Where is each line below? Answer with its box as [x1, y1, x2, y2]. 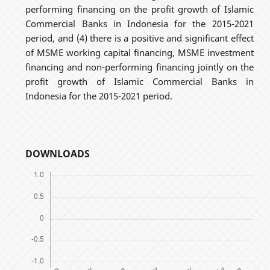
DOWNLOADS [25, 146, 90, 160]
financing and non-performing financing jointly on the [25, 60, 254, 73]
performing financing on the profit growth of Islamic [25, 2, 254, 15]
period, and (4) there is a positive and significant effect [25, 31, 254, 44]
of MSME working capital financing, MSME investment [25, 46, 254, 58]
